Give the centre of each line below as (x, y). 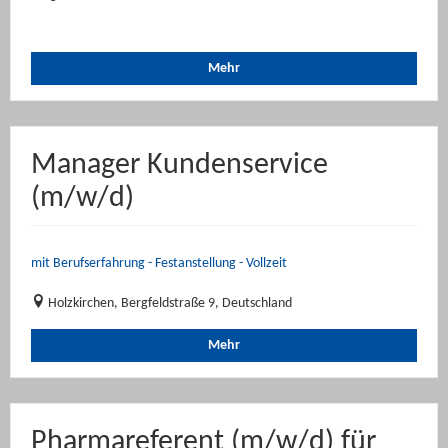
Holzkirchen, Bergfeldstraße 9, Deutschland (170, 303)
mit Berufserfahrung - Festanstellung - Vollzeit (159, 263)
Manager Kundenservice (179, 165)
